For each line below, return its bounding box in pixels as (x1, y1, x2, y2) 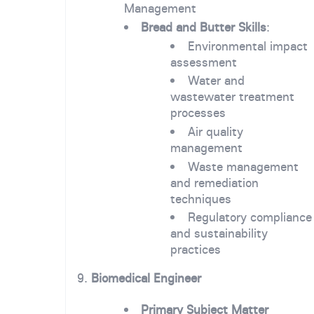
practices (170, 241, 221, 258)
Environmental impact (188, 37, 308, 54)
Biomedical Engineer (91, 269, 201, 286)
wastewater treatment (170, 88, 295, 105)
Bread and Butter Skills (141, 19, 267, 36)
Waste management (188, 158, 299, 175)
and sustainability (170, 225, 268, 242)
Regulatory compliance (188, 209, 313, 226)
